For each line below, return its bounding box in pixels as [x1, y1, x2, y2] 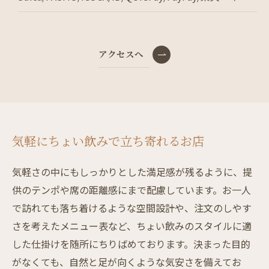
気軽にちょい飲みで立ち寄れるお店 [12, 132, 204, 149]
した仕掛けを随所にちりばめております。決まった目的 [12, 236, 250, 251]
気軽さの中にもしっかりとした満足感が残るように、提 [12, 164, 252, 179]
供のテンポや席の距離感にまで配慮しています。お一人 [12, 182, 251, 197]
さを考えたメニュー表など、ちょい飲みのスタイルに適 [12, 218, 252, 233]
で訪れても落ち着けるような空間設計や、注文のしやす [12, 200, 252, 215]
